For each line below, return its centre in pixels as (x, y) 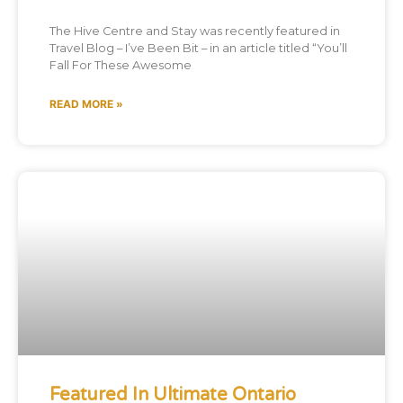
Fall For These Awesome (121, 65)
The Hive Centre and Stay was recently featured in (195, 31)
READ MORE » (86, 103)
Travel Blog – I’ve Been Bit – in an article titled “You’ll (198, 48)
